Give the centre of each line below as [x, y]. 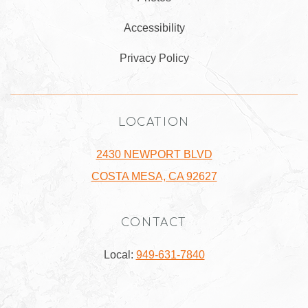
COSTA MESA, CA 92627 [154, 176]
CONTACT [154, 223]
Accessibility [154, 28]
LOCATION [154, 122]
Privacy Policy [154, 58]
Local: [120, 255]
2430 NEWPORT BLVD [154, 154]
